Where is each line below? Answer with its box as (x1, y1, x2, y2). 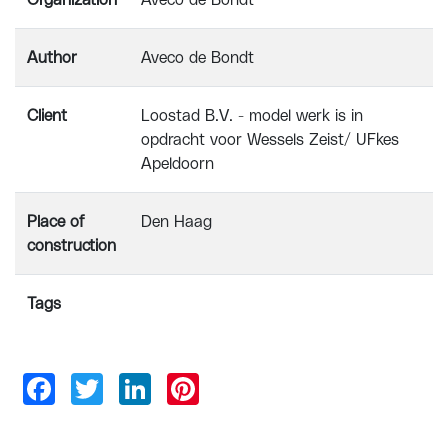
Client (27, 108, 67, 124)
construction (27, 238, 116, 254)
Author (27, 50, 77, 66)
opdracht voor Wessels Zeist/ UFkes (141, 132, 399, 148)
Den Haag (141, 214, 212, 230)
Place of (27, 214, 85, 230)
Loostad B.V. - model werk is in (141, 108, 363, 124)
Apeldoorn (141, 156, 214, 172)
